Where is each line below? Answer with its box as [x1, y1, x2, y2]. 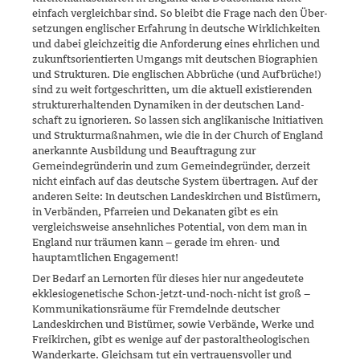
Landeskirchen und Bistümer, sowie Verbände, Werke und [32, 317, 314, 330]
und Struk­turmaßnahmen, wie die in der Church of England [32, 129, 323, 141]
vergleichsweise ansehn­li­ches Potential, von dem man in [32, 220, 307, 233]
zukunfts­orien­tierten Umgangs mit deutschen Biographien [32, 52, 317, 65]
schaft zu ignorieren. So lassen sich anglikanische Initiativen [32, 113, 323, 126]
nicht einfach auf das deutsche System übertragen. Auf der [32, 174, 317, 187]
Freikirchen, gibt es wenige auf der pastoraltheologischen [32, 333, 309, 346]
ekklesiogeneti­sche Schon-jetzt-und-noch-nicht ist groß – [32, 287, 310, 300]
